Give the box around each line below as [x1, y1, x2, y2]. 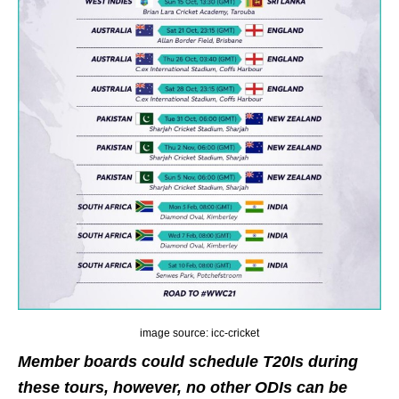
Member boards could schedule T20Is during [18, 352, 358, 370]
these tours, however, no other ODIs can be [18, 378, 347, 396]
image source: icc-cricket [140, 326, 259, 339]
